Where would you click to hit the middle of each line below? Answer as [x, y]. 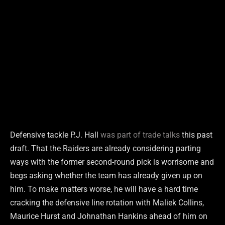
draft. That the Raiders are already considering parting [105, 149]
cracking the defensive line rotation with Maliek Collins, [107, 203]
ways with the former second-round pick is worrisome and [112, 162]
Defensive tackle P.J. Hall [55, 135]
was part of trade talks [140, 135]
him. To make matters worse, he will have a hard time [104, 189]
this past [196, 135]
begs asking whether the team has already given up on [106, 176]
